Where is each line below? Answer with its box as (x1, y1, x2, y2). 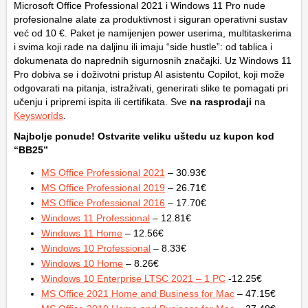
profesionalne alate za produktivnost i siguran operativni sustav (14, 13, 287, 25)
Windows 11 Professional (41, 212, 150, 223)
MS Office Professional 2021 (41, 166, 165, 178)
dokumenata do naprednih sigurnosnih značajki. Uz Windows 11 (14, 54, 291, 66)
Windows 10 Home (41, 257, 123, 269)
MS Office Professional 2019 (41, 181, 165, 193)
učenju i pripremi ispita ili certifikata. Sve (14, 96, 190, 107)
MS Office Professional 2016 (41, 197, 165, 208)
